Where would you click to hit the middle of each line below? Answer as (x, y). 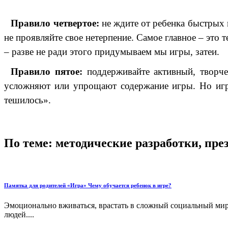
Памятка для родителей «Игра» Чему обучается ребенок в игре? (88, 185)
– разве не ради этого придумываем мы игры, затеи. (112, 51)
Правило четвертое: (55, 23)
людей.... (19, 214)
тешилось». (27, 100)
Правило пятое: (47, 71)
